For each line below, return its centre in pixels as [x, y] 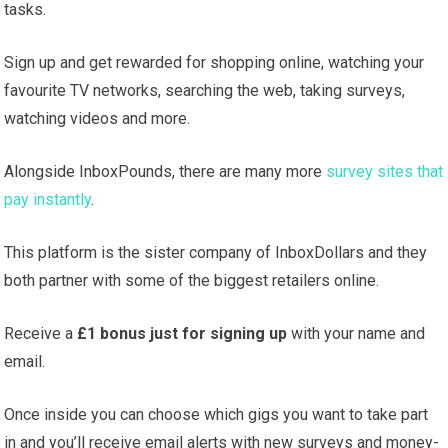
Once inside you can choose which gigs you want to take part [216, 415]
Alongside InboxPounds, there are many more [165, 172]
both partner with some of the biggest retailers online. [192, 281]
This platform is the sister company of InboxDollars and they [216, 253]
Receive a [41, 334]
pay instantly [48, 200]
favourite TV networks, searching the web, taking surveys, [205, 91]
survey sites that [385, 172]
